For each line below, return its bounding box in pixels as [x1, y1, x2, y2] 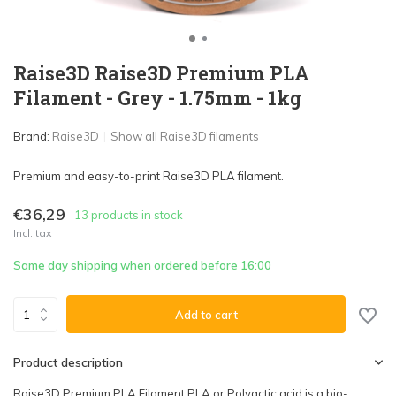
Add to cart [174, 307, 238, 322]
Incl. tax [13, 226, 51, 240]
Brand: [13, 129, 52, 143]
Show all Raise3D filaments [110, 129, 259, 143]
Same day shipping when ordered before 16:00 [13, 258, 271, 272]
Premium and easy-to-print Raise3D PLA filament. [13, 169, 284, 183]
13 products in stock [74, 207, 183, 222]
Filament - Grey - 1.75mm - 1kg [13, 85, 302, 110]
